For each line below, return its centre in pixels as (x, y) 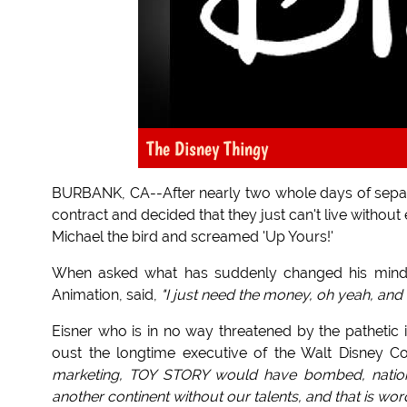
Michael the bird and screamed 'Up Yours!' (193, 237)
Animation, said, (106, 295)
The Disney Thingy (207, 149)
